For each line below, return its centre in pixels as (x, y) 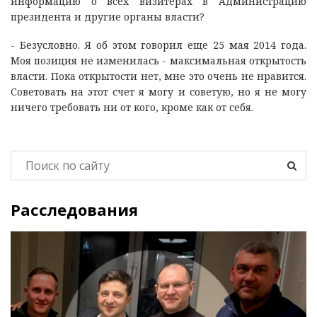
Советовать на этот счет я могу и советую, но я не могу (158, 91)
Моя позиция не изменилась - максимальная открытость (158, 60)
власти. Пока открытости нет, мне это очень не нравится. (158, 76)
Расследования (74, 209)
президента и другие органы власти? (108, 16)
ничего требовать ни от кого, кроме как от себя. (133, 107)
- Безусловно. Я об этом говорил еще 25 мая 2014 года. (158, 45)
